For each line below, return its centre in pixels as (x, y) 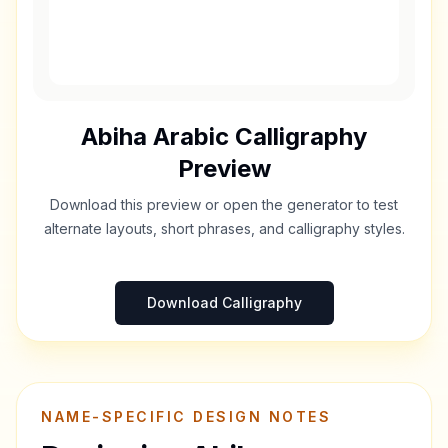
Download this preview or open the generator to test (224, 204)
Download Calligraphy (224, 302)
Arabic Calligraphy (257, 136)
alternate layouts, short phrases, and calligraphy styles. (224, 228)
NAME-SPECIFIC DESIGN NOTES (186, 416)
